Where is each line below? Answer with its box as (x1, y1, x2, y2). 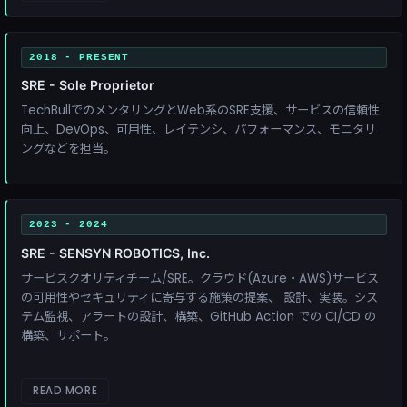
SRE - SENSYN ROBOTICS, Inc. (21, 245, 210, 262)
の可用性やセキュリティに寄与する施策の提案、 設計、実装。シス (21, 289, 378, 307)
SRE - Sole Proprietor (21, 77, 154, 94)
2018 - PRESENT (29, 51, 130, 63)
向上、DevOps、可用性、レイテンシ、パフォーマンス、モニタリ (21, 121, 376, 139)
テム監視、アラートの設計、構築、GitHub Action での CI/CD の (21, 308, 376, 326)
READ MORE (33, 383, 98, 399)
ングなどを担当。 (21, 140, 115, 158)
